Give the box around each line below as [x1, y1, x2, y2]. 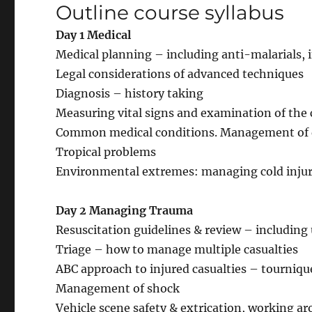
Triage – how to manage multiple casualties [56, 242, 299, 256]
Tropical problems [56, 144, 157, 159]
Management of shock [56, 281, 180, 295]
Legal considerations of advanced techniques [56, 66, 304, 81]
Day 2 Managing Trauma [56, 203, 194, 217]
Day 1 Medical [56, 27, 132, 42]
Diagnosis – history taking [56, 86, 204, 100]
